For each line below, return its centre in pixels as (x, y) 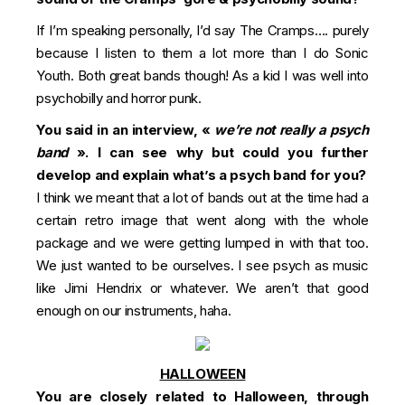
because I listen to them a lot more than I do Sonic (202, 53)
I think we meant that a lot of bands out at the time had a (202, 198)
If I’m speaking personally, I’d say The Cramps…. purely (202, 30)
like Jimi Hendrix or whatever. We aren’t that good (202, 288)
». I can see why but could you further (218, 152)
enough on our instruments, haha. (134, 311)
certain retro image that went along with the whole (202, 220)
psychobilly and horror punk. (119, 98)
